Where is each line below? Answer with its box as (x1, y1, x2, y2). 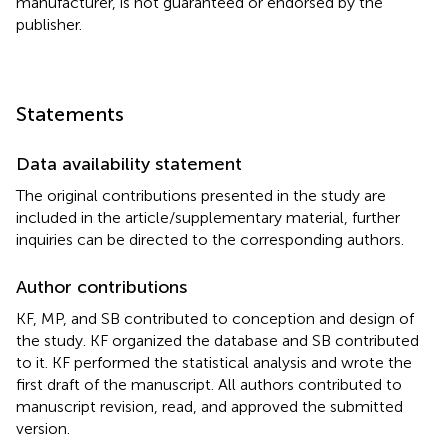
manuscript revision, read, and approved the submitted (16, 396, 403, 416)
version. (16, 418, 70, 438)
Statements (16, 101, 124, 126)
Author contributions (16, 275, 187, 298)
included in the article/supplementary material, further (16, 207, 400, 227)
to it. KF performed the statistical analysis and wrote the (16, 352, 412, 372)
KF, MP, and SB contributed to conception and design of (16, 308, 414, 328)
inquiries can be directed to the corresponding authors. (16, 229, 404, 249)
